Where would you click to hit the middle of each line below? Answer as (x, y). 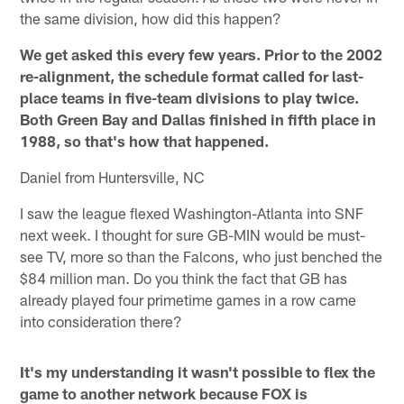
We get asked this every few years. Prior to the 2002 (202, 55)
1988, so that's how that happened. (145, 141)
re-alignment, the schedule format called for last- (192, 76)
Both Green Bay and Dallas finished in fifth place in (198, 119)
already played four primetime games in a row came (188, 300)
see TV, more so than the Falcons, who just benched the (202, 257)
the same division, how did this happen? (151, 18)
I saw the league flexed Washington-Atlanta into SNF (192, 213)
